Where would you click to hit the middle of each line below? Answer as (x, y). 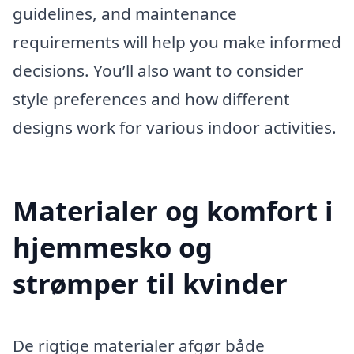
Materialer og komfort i (173, 210)
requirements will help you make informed (177, 41)
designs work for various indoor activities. (175, 127)
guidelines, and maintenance (125, 13)
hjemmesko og (113, 247)
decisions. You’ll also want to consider (158, 70)
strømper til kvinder (150, 283)
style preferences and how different (151, 98)
